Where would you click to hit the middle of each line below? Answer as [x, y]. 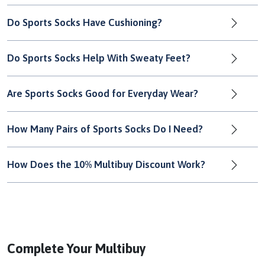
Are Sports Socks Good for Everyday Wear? [103, 94]
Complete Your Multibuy [77, 249]
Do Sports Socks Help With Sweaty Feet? [99, 58]
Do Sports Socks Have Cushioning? [85, 23]
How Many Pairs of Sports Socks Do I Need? [105, 129]
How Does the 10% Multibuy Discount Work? [106, 165]
